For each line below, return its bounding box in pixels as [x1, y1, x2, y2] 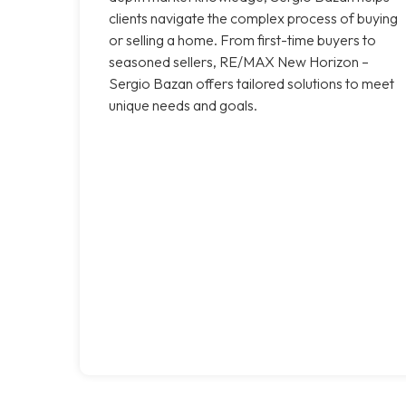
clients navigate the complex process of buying [109, 8, 398, 27]
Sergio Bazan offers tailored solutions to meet [109, 73, 394, 92]
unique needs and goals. [109, 95, 257, 114]
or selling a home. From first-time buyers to [109, 30, 376, 49]
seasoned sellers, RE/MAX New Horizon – [109, 52, 369, 71]
